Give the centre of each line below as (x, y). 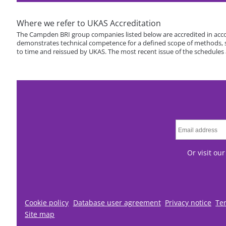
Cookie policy (47, 202)
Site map (40, 214)
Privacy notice (188, 202)
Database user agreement (117, 202)
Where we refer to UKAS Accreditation (89, 23)
